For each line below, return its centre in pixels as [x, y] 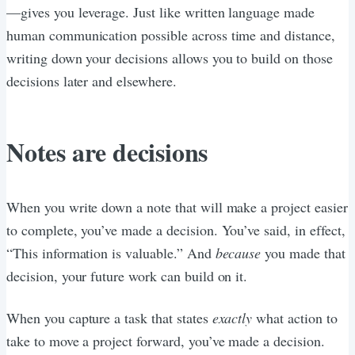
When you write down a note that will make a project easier [177, 206]
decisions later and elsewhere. [92, 80]
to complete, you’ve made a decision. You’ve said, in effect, [176, 229]
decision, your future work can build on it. [127, 275]
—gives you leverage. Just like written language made [160, 11]
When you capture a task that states [109, 317]
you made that [303, 252]
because [238, 252]
